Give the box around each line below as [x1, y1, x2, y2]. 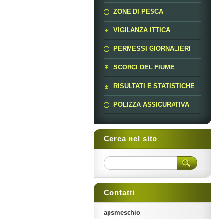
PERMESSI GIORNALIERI [113, 45, 191, 52]
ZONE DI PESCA [113, 8, 163, 15]
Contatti [104, 188, 135, 197]
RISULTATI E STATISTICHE [113, 82, 195, 89]
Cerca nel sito [104, 134, 157, 143]
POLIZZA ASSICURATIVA [113, 101, 189, 108]
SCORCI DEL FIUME [113, 64, 175, 71]
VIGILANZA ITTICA [113, 26, 170, 34]
